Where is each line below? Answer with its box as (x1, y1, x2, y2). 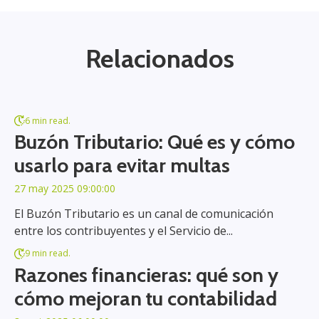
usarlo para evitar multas (14, 153, 230, 178)
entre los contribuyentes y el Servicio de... (14, 223, 233, 239)
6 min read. (25, 114, 70, 127)
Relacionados (85, 43, 234, 75)
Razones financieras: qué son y (14, 263, 278, 288)
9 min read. (25, 247, 70, 260)
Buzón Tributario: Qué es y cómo (14, 130, 295, 155)
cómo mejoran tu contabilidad (14, 286, 277, 311)
